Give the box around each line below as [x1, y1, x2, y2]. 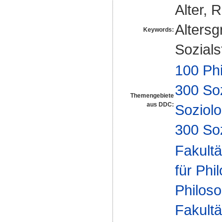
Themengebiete [130, 92, 174, 99]
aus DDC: [147, 101, 174, 108]
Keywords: [143, 26, 174, 33]
